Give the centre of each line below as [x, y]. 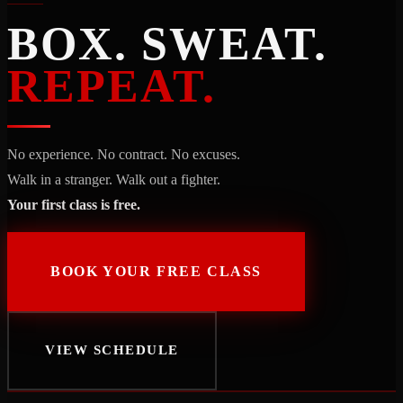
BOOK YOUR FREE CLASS [156, 271]
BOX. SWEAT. [167, 43]
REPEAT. [112, 85]
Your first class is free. [74, 204]
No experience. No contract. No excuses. [124, 154]
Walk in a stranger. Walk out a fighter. [114, 179]
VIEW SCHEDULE [112, 350]
